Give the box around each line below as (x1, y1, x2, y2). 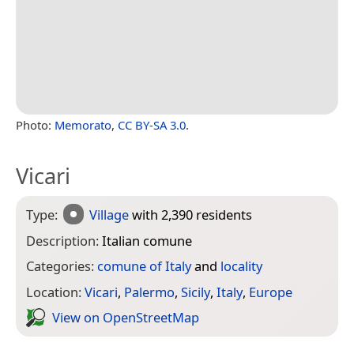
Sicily (181, 282, 210, 301)
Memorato (55, 116, 111, 133)
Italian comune (102, 231, 192, 250)
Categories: (26, 257, 97, 276)
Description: (26, 231, 102, 250)
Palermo (124, 282, 175, 301)
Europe (249, 282, 292, 301)
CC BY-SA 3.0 (118, 116, 186, 133)
